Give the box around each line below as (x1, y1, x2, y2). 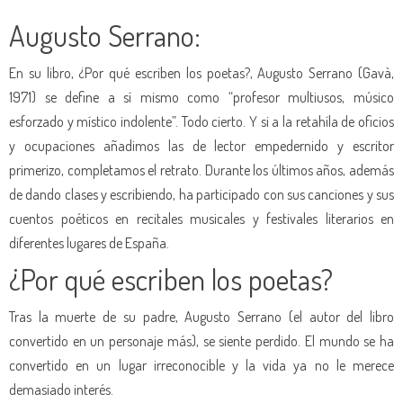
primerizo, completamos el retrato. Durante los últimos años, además (9, 159, 394, 179)
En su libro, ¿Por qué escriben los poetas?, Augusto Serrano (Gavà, (9, 62, 394, 82)
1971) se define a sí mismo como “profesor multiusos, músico (9, 86, 394, 106)
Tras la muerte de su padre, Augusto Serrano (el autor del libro (9, 306, 394, 326)
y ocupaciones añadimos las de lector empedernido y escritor (9, 135, 394, 155)
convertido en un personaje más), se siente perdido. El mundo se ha (9, 330, 394, 350)
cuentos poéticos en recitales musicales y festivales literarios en (9, 208, 394, 228)
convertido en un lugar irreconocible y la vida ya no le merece (9, 354, 394, 374)
